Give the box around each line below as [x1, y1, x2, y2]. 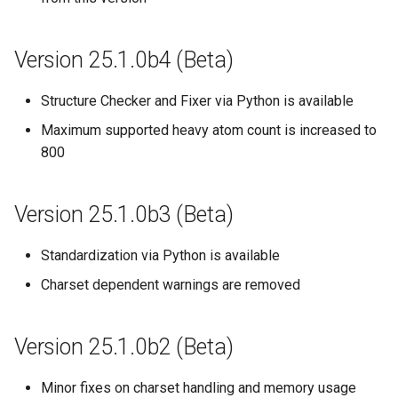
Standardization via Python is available [41, 247, 280, 264]
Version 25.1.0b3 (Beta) [14, 202, 234, 227]
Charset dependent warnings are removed [41, 276, 300, 293]
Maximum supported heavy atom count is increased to [41, 122, 377, 139]
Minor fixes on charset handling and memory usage [41, 379, 356, 396]
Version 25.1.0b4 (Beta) [14, 47, 234, 73]
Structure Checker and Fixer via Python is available [41, 92, 354, 109]
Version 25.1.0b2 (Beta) [14, 334, 234, 360]
